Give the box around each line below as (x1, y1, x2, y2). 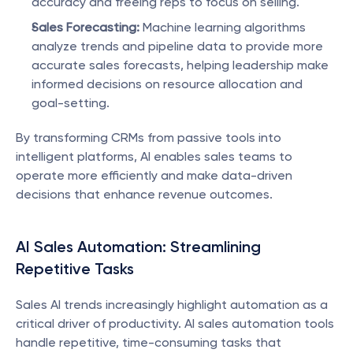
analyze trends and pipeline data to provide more (32, 39, 323, 54)
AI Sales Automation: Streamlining (16, 237, 261, 256)
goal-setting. (32, 95, 110, 110)
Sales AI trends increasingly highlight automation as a (16, 297, 328, 312)
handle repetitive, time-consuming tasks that (16, 335, 281, 350)
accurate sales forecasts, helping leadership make (32, 58, 329, 72)
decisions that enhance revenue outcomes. (16, 187, 273, 202)
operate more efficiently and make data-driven (16, 168, 292, 183)
